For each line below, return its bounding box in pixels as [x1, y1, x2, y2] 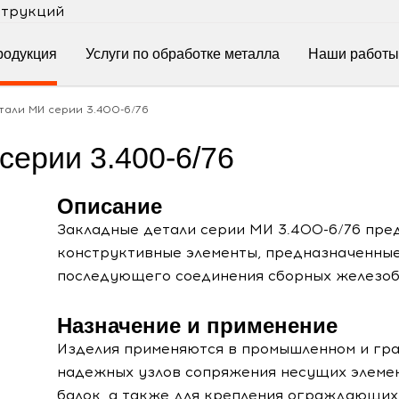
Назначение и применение [56, 313, 338, 338]
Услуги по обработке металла [85, 46, 280, 61]
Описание [56, 194, 162, 218]
